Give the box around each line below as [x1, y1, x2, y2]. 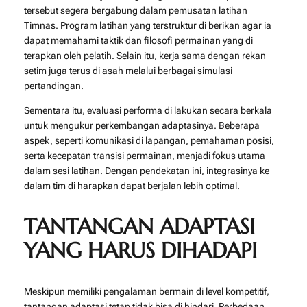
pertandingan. [23, 79, 84, 91]
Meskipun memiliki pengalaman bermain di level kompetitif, [23, 285, 269, 297]
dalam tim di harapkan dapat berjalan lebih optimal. [23, 180, 240, 192]
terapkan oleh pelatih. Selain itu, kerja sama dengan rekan [23, 49, 266, 61]
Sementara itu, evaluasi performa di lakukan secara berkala [23, 105, 272, 116]
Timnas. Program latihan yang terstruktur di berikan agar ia [23, 19, 271, 31]
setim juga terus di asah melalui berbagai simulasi [23, 64, 232, 76]
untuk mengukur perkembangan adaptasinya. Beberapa [23, 120, 260, 132]
